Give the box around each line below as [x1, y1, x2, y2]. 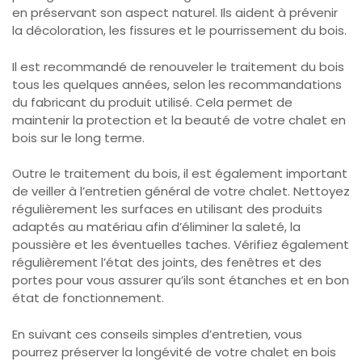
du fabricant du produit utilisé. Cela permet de [12, 93, 293, 111]
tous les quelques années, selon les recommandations [12, 75, 342, 93]
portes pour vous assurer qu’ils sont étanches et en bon [12, 271, 349, 289]
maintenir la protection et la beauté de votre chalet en [12, 111, 346, 128]
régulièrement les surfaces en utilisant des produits [12, 200, 322, 218]
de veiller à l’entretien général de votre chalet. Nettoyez [12, 183, 350, 200]
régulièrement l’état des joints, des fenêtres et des [12, 254, 322, 271]
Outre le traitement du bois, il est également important [12, 165, 347, 183]
